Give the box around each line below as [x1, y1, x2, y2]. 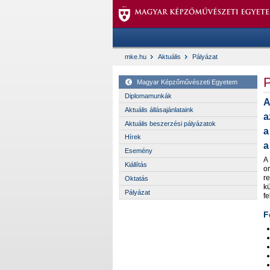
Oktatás [125, 175, 148, 183]
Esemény [125, 147, 152, 155]
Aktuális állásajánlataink [125, 105, 193, 113]
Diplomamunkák [125, 92, 172, 99]
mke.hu [125, 52, 146, 60]
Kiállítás [125, 161, 147, 169]
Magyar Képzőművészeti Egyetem [137, 78, 237, 86]
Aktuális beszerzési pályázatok [125, 119, 216, 127]
